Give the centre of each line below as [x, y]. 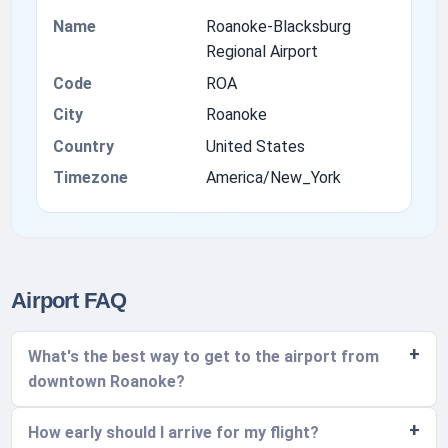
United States [255, 146]
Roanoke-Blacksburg [278, 27]
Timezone [91, 177]
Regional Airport [261, 52]
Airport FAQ [69, 301]
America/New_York [273, 177]
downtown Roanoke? [107, 382]
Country [84, 146]
